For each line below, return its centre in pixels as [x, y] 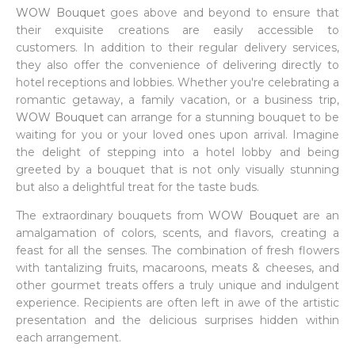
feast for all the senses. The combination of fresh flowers [177, 250]
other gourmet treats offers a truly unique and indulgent [177, 285]
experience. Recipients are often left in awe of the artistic [177, 303]
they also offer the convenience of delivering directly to [177, 65]
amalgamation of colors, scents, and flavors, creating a [177, 233]
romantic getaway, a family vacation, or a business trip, [177, 100]
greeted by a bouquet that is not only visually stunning [177, 170]
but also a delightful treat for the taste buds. [137, 187]
